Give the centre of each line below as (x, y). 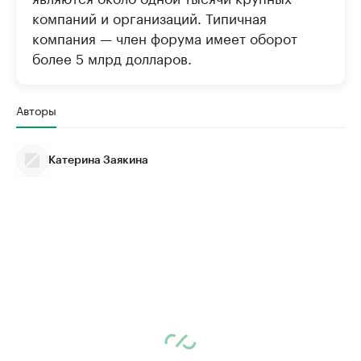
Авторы (36, 110)
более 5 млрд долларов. (112, 57)
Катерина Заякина (98, 160)
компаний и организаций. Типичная (149, 17)
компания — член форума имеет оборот (165, 37)
